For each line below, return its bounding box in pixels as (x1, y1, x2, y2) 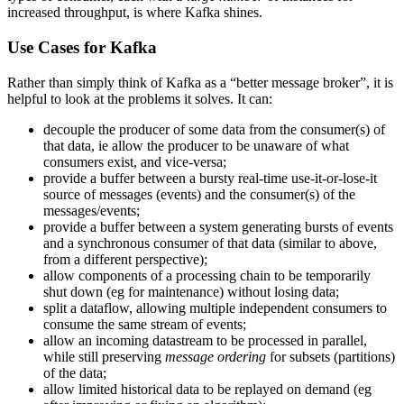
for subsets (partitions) (266, 348, 395, 364)
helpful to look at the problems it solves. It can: (7, 90, 272, 106)
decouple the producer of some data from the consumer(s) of (43, 121, 385, 137)
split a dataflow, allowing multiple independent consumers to (43, 299, 387, 316)
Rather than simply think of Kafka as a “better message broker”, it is (7, 74, 393, 90)
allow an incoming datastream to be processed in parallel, (43, 332, 367, 348)
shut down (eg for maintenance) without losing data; (43, 283, 339, 299)
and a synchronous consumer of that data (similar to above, (43, 234, 377, 251)
